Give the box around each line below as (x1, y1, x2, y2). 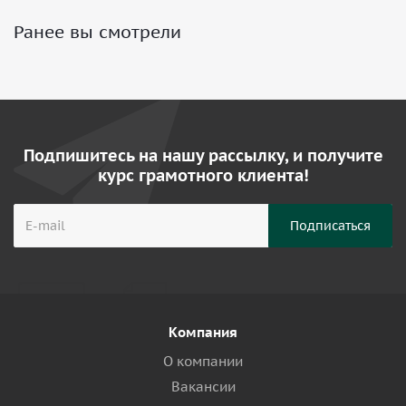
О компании (163, 353, 243, 370)
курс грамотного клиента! (97, 165, 309, 186)
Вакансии (170, 378, 236, 395)
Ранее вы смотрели (14, 21, 181, 43)
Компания (169, 324, 237, 341)
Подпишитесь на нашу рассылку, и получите (23, 145, 383, 166)
